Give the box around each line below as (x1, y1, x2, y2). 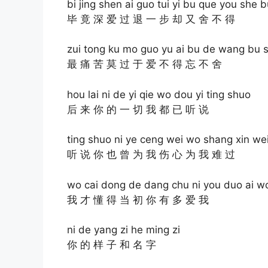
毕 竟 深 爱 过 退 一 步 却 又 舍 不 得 (67, 13, 235, 25)
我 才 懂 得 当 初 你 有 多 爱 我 (67, 193, 209, 206)
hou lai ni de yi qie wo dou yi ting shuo (67, 88, 251, 100)
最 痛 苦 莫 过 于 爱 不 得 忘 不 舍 (67, 58, 222, 71)
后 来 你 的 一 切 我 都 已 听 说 (67, 103, 209, 115)
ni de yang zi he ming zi (67, 224, 180, 236)
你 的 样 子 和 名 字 (67, 239, 156, 251)
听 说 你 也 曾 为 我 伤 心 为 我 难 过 (67, 148, 235, 161)
